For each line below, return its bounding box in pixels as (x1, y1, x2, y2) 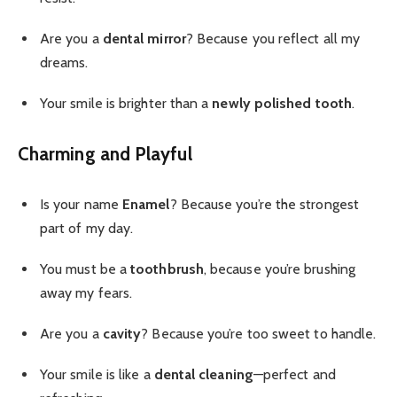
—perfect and (253, 366, 336, 384)
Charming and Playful (18, 142, 192, 165)
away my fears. (40, 284, 133, 301)
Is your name (40, 195, 123, 213)
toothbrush (130, 260, 204, 277)
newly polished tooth (212, 95, 353, 113)
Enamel (122, 195, 170, 213)
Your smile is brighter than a (40, 95, 213, 113)
